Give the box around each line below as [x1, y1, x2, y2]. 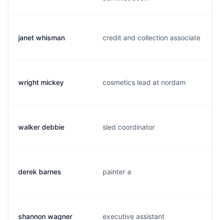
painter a [103, 167, 131, 176]
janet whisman [18, 33, 65, 42]
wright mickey [18, 78, 64, 86]
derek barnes [18, 167, 61, 176]
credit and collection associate [103, 33, 200, 42]
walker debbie [18, 123, 64, 131]
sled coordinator [103, 123, 155, 131]
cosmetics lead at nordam [103, 78, 186, 86]
